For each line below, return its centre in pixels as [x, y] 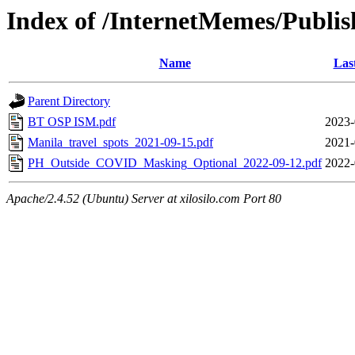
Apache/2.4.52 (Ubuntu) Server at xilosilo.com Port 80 [144, 199]
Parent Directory [69, 101]
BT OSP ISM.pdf [72, 122]
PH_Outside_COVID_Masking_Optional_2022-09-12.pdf [175, 163]
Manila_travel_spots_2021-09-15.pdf [120, 143]
